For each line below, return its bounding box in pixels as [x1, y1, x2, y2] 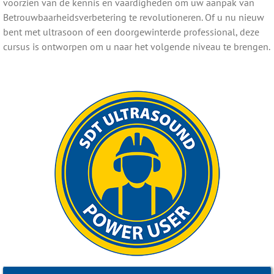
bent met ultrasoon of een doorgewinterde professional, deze [2, 25, 259, 38]
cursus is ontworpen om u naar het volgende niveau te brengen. [2, 40, 270, 53]
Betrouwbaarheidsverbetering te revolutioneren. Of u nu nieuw [2, 10, 264, 23]
